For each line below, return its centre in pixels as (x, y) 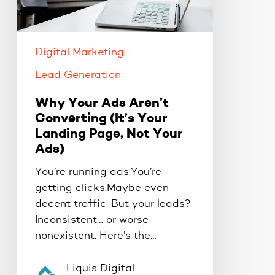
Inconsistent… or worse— (96, 220)
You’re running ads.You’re (98, 172)
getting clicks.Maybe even (102, 188)
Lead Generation (78, 75)
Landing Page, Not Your (109, 134)
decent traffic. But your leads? (113, 204)
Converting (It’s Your (101, 118)
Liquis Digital (100, 268)
